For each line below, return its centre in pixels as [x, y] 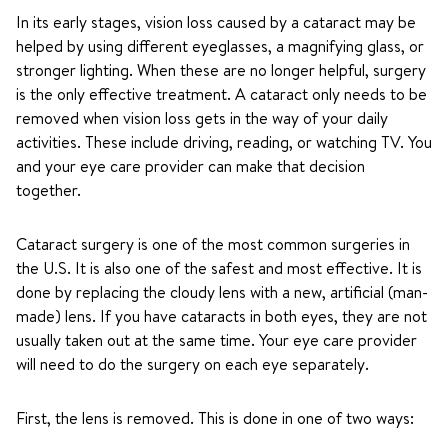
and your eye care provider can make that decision [190, 166]
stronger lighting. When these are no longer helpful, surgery [221, 70]
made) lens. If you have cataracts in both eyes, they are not [221, 316]
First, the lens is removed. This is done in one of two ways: [215, 418]
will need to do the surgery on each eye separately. [192, 364]
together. [48, 190]
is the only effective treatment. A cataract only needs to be [221, 94]
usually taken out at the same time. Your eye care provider [216, 340]
